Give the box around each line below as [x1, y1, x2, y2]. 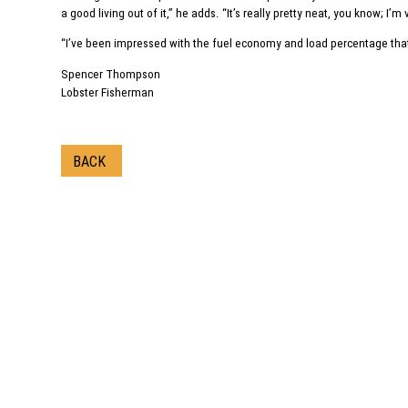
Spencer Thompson [61, 66, 161, 81]
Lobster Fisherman [61, 85, 155, 99]
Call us [156, 302, 191, 317]
